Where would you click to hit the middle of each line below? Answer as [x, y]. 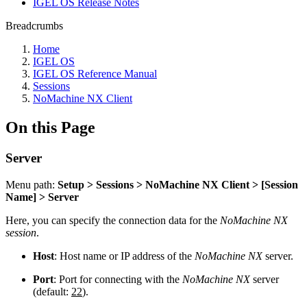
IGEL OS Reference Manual [95, 74]
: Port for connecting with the [118, 279]
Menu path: [32, 184]
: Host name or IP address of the [124, 256]
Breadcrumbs [34, 26]
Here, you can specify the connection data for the [113, 220]
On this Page [50, 127]
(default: [52, 291]
